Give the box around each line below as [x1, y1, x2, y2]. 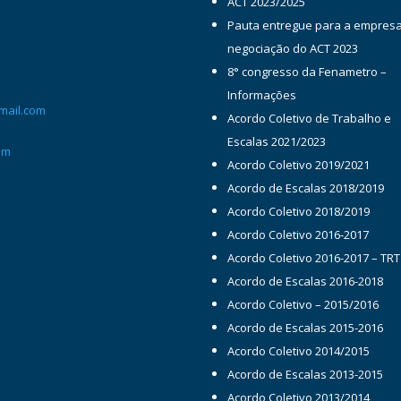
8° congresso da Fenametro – [227, 64, 388, 81]
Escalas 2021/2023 [227, 133, 327, 150]
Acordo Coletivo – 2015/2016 [227, 296, 380, 313]
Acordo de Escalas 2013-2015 [227, 366, 384, 383]
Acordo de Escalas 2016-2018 [227, 273, 384, 290]
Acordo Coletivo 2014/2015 [227, 343, 371, 360]
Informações [227, 87, 297, 104]
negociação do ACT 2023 [227, 40, 359, 57]
